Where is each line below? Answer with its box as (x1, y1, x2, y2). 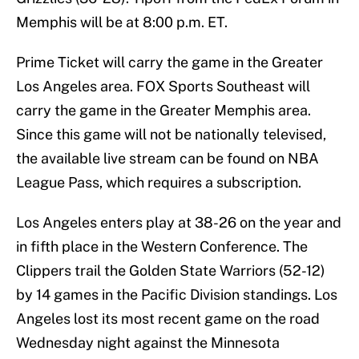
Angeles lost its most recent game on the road (16, 310, 320, 328)
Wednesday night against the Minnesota (16, 334, 280, 352)
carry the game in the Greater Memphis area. (16, 102, 311, 119)
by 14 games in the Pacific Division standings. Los (16, 286, 337, 304)
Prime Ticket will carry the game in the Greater (16, 54, 323, 71)
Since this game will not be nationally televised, (16, 126, 326, 143)
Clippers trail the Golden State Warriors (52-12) (16, 262, 325, 280)
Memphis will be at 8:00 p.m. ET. (16, 14, 228, 31)
